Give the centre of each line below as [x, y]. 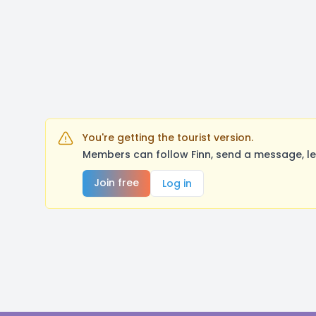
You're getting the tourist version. [168, 138]
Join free [116, 183]
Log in [177, 183]
